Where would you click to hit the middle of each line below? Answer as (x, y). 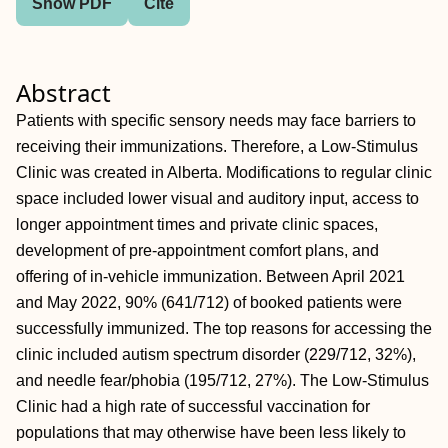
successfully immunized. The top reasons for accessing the (224, 328)
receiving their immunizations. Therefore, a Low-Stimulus (217, 146)
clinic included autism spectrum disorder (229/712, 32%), (216, 354)
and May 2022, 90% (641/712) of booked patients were (209, 302)
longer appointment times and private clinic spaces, (197, 224)
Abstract (63, 92)
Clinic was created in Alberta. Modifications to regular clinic (224, 172)
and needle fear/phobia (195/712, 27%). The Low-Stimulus (222, 380)
